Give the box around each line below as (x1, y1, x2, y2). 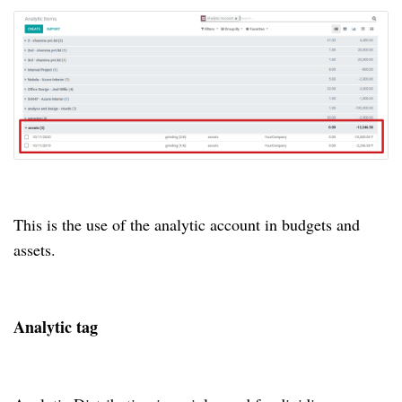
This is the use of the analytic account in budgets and (13, 213, 360, 235)
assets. (13, 238, 66, 260)
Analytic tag (13, 314, 103, 338)
